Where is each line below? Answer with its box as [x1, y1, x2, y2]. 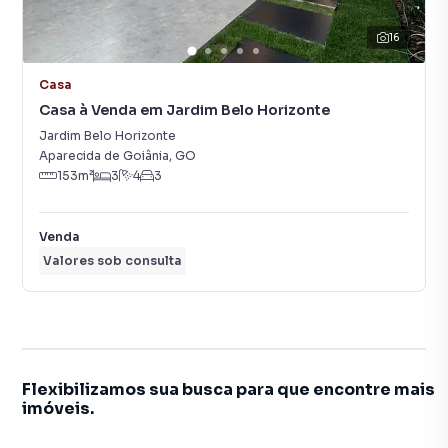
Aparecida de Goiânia [39, 148, 169, 163]
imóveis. [22, 398, 94, 419]
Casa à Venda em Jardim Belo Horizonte [39, 101, 330, 119]
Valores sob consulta [43, 253, 182, 268]
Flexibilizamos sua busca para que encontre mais [22, 379, 435, 400]
